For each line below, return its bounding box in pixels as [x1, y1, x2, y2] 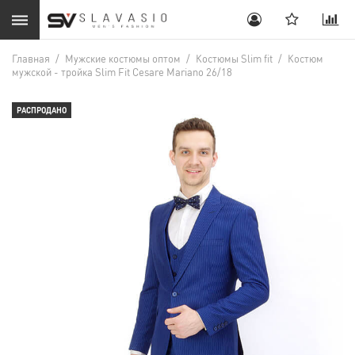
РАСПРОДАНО [17, 105, 67, 115]
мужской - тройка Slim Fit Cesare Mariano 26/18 [12, 65, 232, 78]
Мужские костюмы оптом [65, 52, 181, 65]
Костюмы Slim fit [196, 52, 273, 65]
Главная [12, 52, 50, 65]
